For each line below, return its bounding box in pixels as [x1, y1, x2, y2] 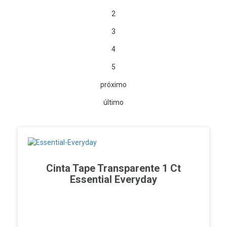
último [103, 98, 124, 107]
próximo [100, 81, 127, 89]
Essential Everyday [70, 173, 157, 186]
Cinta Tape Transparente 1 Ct [46, 162, 181, 175]
